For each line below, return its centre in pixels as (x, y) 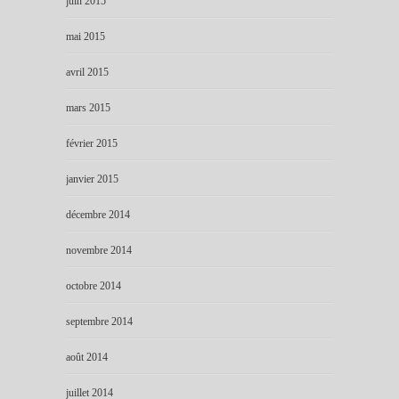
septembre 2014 (99, 321)
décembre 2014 (98, 214)
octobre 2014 (94, 285)
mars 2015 (88, 107)
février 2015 (92, 143)
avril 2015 (87, 72)
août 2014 (87, 357)
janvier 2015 (92, 179)
